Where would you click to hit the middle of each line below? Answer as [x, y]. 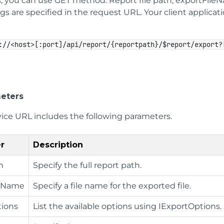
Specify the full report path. [87, 165]
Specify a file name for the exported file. [112, 186]
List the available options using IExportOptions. [127, 206]
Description [58, 145]
